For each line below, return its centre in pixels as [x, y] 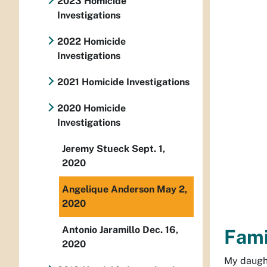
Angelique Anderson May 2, [125, 189]
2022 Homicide [91, 41]
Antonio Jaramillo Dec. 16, [120, 230]
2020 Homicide [91, 108]
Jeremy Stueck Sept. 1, [114, 149]
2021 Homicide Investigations [123, 82]
